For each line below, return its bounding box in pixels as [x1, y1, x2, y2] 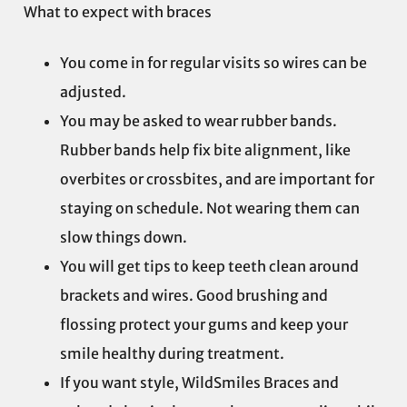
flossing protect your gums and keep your [60, 315, 348, 334]
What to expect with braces [24, 3, 212, 22]
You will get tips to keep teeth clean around [60, 257, 359, 276]
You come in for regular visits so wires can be [60, 54, 367, 73]
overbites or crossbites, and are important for [60, 170, 374, 189]
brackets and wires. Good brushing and [60, 286, 328, 305]
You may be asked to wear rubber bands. [60, 112, 337, 131]
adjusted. [60, 83, 126, 102]
